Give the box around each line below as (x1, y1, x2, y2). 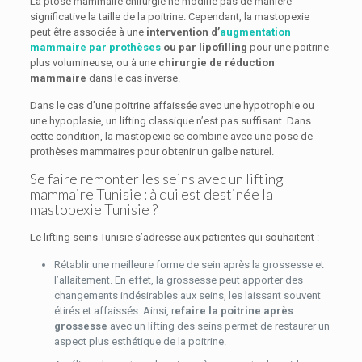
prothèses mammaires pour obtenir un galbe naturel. (29, 145, 274, 158)
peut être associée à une (29, 26, 146, 38)
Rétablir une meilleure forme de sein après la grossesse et (53, 259, 324, 271)
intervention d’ (145, 26, 220, 38)
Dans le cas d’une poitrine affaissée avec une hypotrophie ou (29, 99, 314, 112)
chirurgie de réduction (158, 57, 275, 69)
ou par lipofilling (160, 41, 247, 53)
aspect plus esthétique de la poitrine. (53, 335, 226, 347)
